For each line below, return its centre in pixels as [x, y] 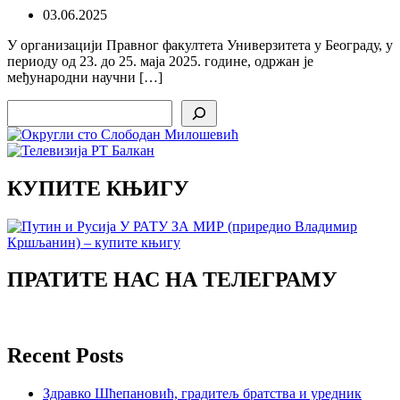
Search [25, 106]
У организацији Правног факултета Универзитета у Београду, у [200, 45]
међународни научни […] [85, 77]
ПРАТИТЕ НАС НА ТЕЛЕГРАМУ [172, 280]
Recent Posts [65, 356]
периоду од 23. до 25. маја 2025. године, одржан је [160, 61]
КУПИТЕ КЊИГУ [98, 188]
